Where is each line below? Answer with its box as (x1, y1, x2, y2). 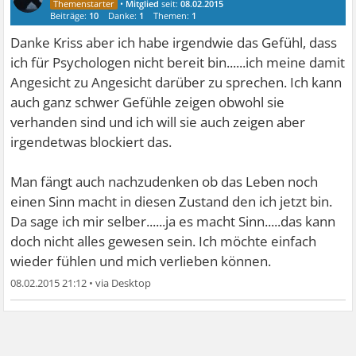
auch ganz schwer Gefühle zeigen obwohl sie (10, 93, 285, 111)
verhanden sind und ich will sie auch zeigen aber (10, 113, 306, 131)
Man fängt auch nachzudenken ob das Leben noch (10, 172, 319, 191)
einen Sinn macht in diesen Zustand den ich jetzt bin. (10, 192, 333, 211)
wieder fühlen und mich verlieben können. (10, 252, 272, 270)
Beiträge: (50, 10, 90, 21)
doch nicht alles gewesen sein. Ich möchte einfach (10, 232, 317, 250)
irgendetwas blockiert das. (10, 133, 172, 151)
